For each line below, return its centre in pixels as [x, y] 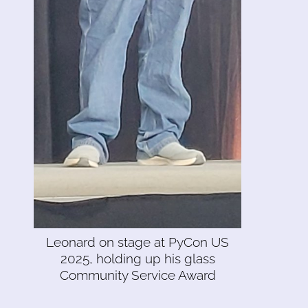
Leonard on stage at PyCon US [137, 242]
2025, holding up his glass [137, 258]
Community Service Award [137, 275]
